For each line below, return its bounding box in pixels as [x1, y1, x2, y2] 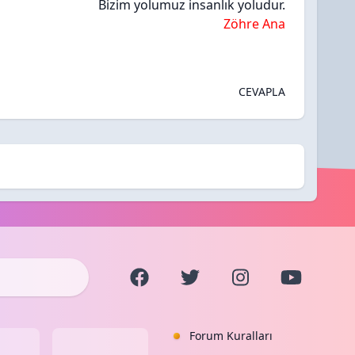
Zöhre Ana [223, 15, 285, 33]
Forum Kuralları [189, 328, 273, 344]
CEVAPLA [238, 84, 285, 100]
